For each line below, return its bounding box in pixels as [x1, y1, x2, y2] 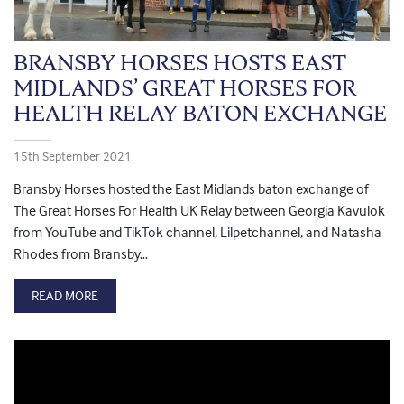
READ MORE [32, 287, 98, 305]
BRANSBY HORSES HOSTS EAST [14, 49, 346, 78]
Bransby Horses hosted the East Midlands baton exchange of [14, 179, 369, 198]
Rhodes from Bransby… [14, 244, 148, 263]
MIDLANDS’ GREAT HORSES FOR [14, 74, 356, 103]
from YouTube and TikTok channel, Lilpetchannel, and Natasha [14, 223, 381, 242]
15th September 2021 [14, 148, 132, 164]
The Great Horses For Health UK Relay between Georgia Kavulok [14, 201, 385, 220]
